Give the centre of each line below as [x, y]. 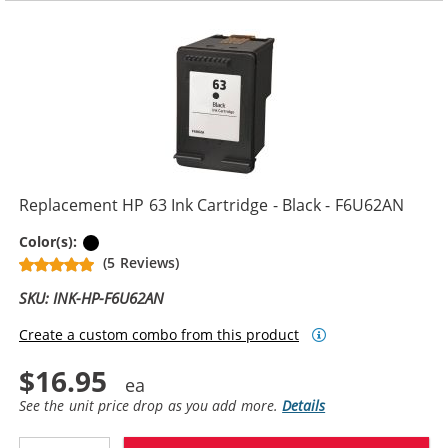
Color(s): [50, 241]
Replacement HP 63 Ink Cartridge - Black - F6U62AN [211, 204]
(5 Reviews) [141, 262]
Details [304, 405]
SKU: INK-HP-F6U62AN [92, 297]
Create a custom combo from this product [159, 334]
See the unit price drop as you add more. [151, 405]
